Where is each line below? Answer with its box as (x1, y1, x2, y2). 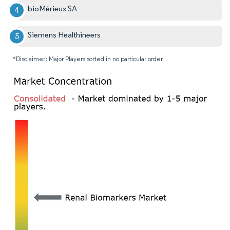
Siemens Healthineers (28, 30, 101, 40)
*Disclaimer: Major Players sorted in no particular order (12, 55, 163, 63)
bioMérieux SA (28, 4, 78, 14)
